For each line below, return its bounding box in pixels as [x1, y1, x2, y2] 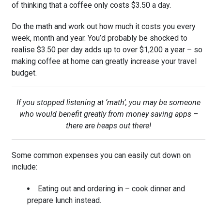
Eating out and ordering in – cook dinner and [38, 184, 185, 194]
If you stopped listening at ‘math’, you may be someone [16, 98, 201, 108]
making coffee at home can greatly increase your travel [12, 57, 197, 66]
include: [12, 162, 37, 172]
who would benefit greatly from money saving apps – [19, 109, 198, 119]
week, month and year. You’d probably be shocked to [12, 33, 187, 43]
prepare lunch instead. [27, 196, 101, 205]
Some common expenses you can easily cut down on [12, 151, 191, 160]
